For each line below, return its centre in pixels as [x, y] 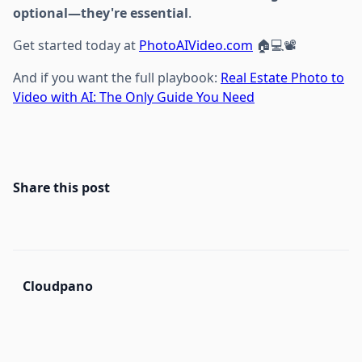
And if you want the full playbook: [117, 77]
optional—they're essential [101, 13]
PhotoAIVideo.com [196, 45]
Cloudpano [58, 286]
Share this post [61, 187]
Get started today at [76, 45]
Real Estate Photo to [282, 77]
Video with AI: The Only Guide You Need [134, 97]
